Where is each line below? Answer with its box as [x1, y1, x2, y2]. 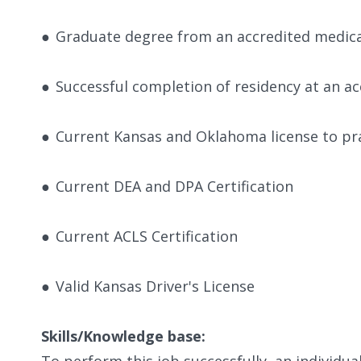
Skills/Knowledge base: [41, 326, 205, 346]
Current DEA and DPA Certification [56, 176, 293, 196]
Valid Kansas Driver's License [56, 276, 255, 296]
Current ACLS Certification [56, 226, 238, 246]
